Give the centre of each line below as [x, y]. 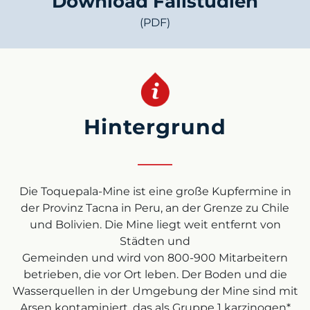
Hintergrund [155, 127]
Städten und [155, 241]
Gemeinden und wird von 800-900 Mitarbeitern [155, 258]
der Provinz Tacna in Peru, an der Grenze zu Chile [155, 208]
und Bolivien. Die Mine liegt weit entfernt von [155, 225]
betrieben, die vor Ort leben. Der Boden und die [155, 274]
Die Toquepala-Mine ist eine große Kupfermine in [155, 191]
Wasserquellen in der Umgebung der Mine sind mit [155, 291]
